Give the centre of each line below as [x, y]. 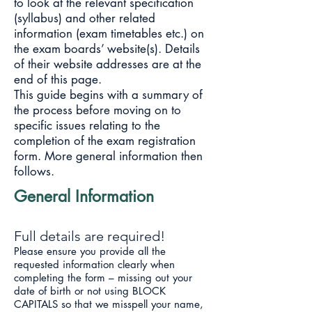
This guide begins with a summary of [108, 95]
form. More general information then [108, 156]
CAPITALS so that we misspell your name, [109, 304]
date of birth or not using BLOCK [90, 291]
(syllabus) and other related [85, 18]
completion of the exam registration [105, 141]
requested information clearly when [94, 264]
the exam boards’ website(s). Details [107, 49]
